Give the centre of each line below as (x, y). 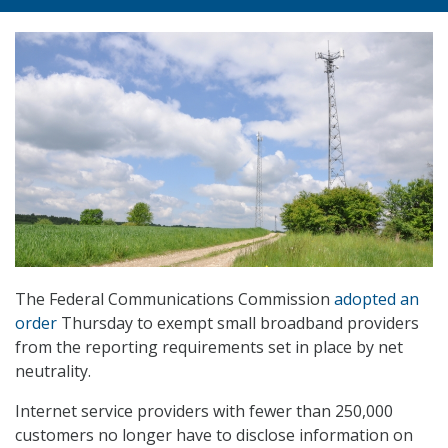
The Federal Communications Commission (174, 299)
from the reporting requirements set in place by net (209, 347)
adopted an (376, 299)
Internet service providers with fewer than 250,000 (204, 411)
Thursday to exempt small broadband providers (238, 323)
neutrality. (53, 371)
